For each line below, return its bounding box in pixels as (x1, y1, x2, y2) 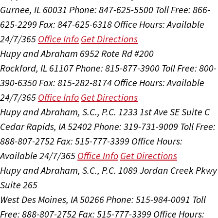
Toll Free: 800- (162, 62, 217, 74)
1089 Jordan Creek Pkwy (118, 164, 217, 177)
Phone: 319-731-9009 (94, 120, 178, 133)
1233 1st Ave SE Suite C (118, 106, 210, 118)
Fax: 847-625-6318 (39, 18, 112, 31)
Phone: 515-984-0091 (106, 193, 190, 206)
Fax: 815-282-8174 (39, 76, 112, 89)
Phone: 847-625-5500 (69, 3, 153, 16)
